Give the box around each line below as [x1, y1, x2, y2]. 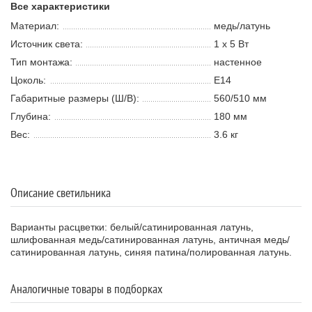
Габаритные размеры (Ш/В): [10, 93, 139, 104]
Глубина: [10, 111, 51, 122]
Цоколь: [10, 75, 46, 86]
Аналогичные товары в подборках [10, 281, 162, 297]
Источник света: [10, 38, 83, 49]
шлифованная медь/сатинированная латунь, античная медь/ [10, 234, 290, 245]
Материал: [10, 20, 59, 31]
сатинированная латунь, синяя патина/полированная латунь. [10, 247, 292, 258]
